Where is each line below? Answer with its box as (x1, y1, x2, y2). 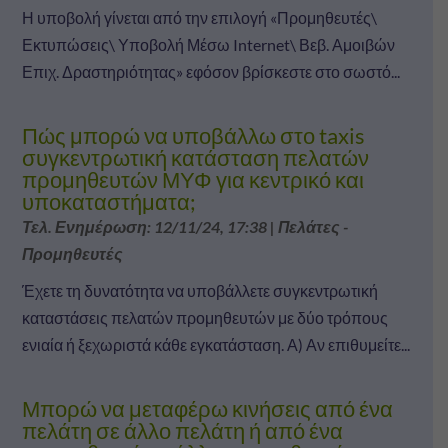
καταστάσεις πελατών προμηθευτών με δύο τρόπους (21, 307, 388, 327)
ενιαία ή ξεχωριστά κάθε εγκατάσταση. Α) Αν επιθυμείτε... (21, 334, 410, 354)
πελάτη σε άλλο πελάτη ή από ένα (21, 416, 343, 444)
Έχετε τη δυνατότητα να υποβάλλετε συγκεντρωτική (21, 280, 378, 300)
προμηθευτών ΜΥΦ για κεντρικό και (21, 165, 364, 193)
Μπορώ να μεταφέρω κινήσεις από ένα (21, 394, 393, 422)
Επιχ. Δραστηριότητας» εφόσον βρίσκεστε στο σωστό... (21, 61, 400, 81)
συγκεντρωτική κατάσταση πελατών (21, 143, 369, 171)
